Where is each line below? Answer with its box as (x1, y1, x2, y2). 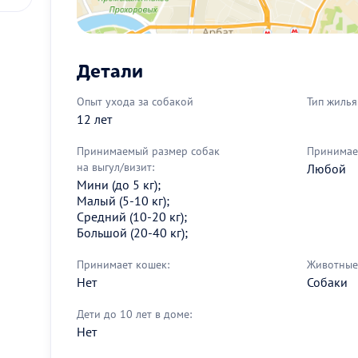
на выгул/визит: (77, 159, 154, 174)
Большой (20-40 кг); (77, 224, 188, 241)
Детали (77, 56, 143, 82)
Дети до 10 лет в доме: (77, 306, 192, 321)
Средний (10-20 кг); (77, 208, 187, 225)
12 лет (77, 110, 112, 127)
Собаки (307, 273, 348, 290)
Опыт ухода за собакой (77, 93, 193, 109)
